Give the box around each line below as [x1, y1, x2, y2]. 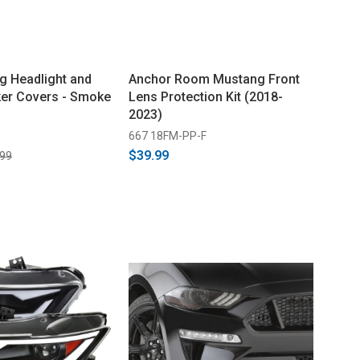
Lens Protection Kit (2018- [128, 88, 283, 104]
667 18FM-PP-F [128, 129, 207, 142]
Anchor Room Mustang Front [128, 71, 300, 87]
